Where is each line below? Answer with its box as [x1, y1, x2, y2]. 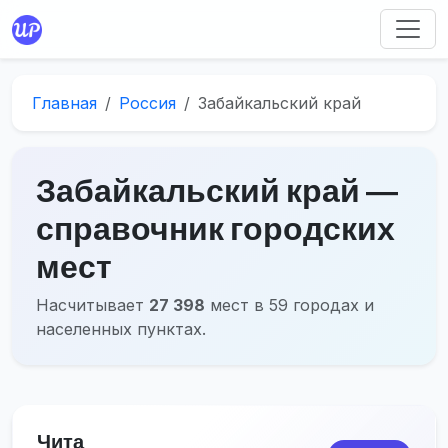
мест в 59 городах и [205, 294, 374, 315]
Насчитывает [36, 294, 149, 315]
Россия [119, 92, 176, 113]
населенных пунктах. [36, 318, 206, 339]
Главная [32, 92, 97, 113]
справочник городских [36, 207, 395, 248]
